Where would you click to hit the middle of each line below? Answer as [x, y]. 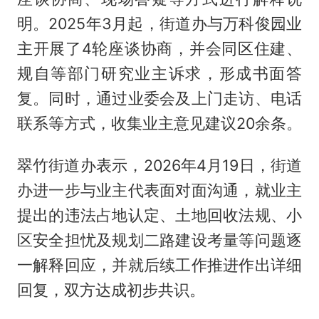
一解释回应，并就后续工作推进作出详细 [159, 265]
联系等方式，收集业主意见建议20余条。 [159, 124]
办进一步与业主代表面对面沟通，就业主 [159, 190]
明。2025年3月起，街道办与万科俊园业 [159, 24]
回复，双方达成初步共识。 [111, 290]
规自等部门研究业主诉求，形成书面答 [159, 74]
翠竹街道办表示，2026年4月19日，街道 [159, 166]
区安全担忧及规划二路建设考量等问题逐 [159, 240]
